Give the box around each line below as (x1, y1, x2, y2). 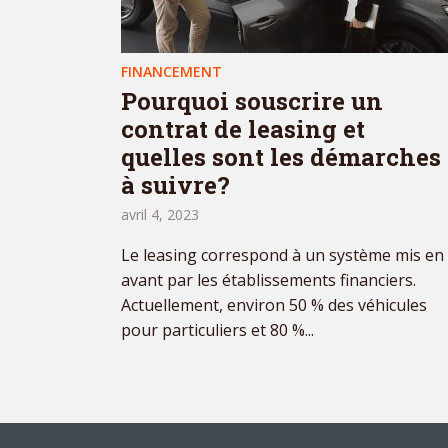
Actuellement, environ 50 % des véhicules (121, 294, 427, 317)
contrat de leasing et (121, 113, 365, 146)
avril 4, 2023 (121, 205, 199, 225)
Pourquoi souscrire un (121, 85, 383, 118)
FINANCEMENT (121, 62, 222, 82)
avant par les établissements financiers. (121, 269, 416, 292)
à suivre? (121, 169, 230, 202)
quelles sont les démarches (121, 141, 441, 174)
